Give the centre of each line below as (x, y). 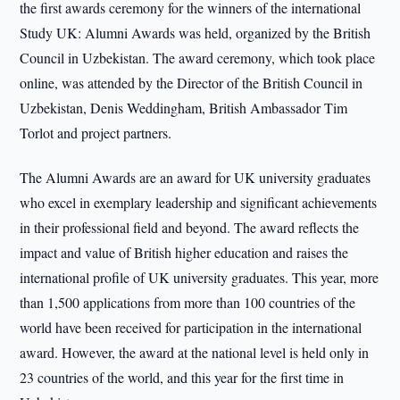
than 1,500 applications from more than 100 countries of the (188, 302)
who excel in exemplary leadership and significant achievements (199, 202)
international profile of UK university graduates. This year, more (200, 277)
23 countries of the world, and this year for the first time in (182, 377)
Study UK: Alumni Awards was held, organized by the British (196, 33)
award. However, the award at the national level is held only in (195, 352)
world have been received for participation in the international (191, 327)
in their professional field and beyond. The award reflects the (190, 227)
